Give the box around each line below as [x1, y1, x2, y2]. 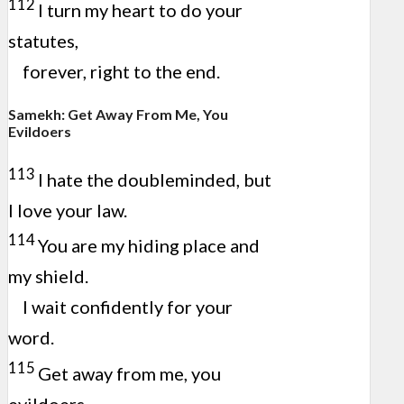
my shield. [8, 265, 88, 288]
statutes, [8, 29, 78, 51]
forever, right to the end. [23, 60, 220, 82]
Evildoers [8, 122, 71, 140]
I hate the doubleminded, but [38, 168, 271, 190]
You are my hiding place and [38, 234, 260, 257]
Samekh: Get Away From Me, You [8, 105, 228, 123]
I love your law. [8, 198, 127, 221]
